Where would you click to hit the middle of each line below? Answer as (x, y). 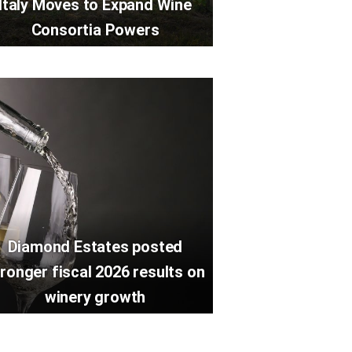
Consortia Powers (95, 30)
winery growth (95, 297)
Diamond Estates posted (95, 247)
